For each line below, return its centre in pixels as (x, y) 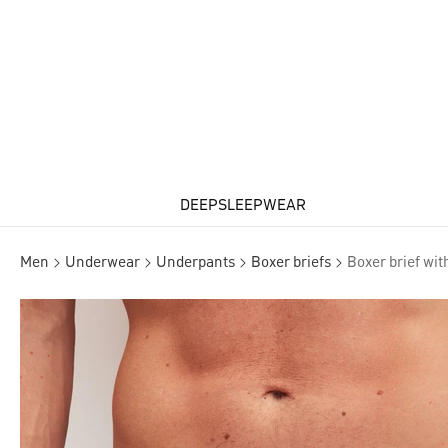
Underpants (195, 263)
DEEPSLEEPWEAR (243, 206)
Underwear (102, 263)
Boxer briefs (291, 263)
